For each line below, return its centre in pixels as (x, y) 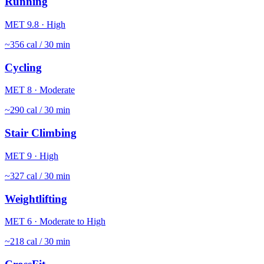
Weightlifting (36, 199)
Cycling (23, 67)
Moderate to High (72, 222)
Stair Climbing (41, 133)
